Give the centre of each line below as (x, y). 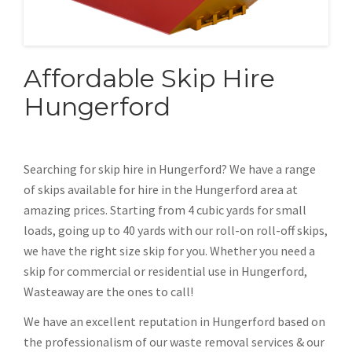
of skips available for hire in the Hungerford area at (161, 190)
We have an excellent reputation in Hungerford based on (174, 322)
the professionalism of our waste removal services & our (174, 342)
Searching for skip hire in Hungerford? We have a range (170, 169)
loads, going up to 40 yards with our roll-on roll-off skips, (176, 231)
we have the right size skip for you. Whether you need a (169, 251)
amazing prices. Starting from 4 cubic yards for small (165, 210)
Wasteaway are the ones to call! (108, 292)
